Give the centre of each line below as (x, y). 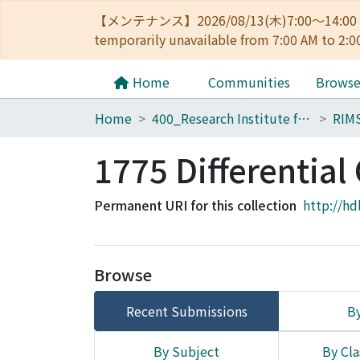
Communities (249, 82)
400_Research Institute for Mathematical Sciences (304, 118)
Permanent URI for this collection (195, 205)
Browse (123, 274)
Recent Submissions (186, 311)
